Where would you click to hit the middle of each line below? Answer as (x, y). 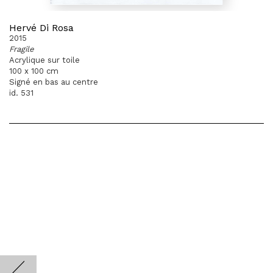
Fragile (22, 49)
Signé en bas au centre (54, 82)
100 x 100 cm (34, 71)
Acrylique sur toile (44, 60)
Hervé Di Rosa (41, 28)
